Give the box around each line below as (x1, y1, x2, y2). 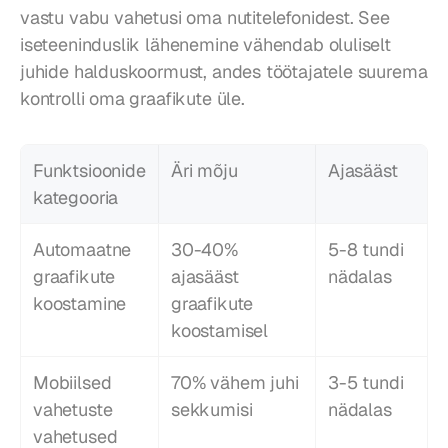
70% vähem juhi (171, 370, 299, 394)
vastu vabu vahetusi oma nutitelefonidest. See (20, 5, 390, 29)
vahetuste (33, 397, 113, 421)
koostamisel (171, 318, 269, 342)
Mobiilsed (33, 370, 112, 394)
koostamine (33, 291, 127, 315)
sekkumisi (171, 397, 253, 421)
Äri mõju (171, 158, 238, 182)
